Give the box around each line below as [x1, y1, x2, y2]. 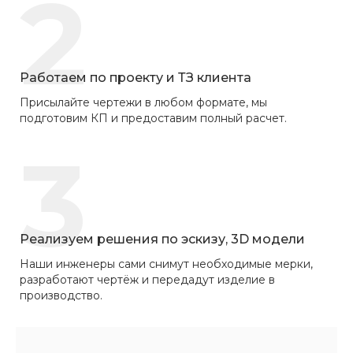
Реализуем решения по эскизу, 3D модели [20, 231, 305, 247]
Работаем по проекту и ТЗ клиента [20, 69, 251, 85]
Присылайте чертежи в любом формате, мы [20, 95, 267, 110]
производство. [20, 288, 102, 303]
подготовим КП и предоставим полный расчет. [20, 110, 287, 125]
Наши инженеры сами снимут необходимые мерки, [20, 256, 313, 271]
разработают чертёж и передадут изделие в [20, 272, 275, 287]
